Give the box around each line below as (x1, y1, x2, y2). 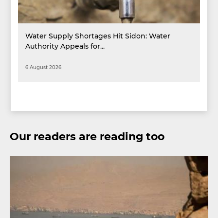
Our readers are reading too (10, 128, 164, 144)
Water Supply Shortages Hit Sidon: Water (25, 31, 171, 41)
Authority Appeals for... (25, 41, 105, 51)
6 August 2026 (25, 64, 62, 71)
